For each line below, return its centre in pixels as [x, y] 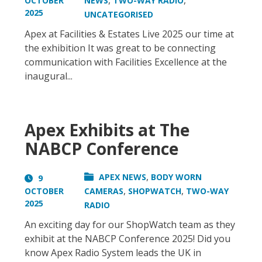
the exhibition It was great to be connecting [120, 48]
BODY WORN [177, 177]
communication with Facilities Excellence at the [126, 62]
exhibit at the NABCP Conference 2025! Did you [127, 239]
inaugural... [49, 76]
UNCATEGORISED [119, 15]
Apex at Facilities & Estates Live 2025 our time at [129, 34]
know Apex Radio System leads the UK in [113, 253]
